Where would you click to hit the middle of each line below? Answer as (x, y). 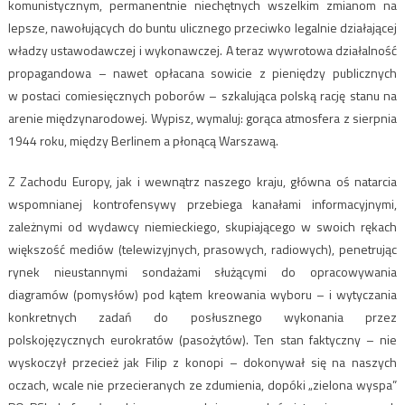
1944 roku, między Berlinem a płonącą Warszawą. (143, 140)
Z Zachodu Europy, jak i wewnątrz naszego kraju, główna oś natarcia (202, 181)
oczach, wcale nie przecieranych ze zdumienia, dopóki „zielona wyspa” (202, 384)
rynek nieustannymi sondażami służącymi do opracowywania (202, 271)
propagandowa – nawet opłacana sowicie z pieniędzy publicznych (202, 72)
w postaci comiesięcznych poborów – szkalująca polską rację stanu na (202, 95)
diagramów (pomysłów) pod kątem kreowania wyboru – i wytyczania (202, 294)
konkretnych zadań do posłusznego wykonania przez (202, 316)
